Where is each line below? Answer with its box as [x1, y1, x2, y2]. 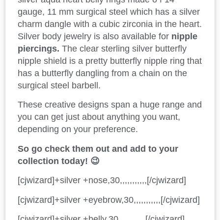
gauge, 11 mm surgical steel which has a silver [18, 6, 200, 17]
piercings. [18, 43, 59, 54]
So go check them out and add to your [18, 143, 178, 154]
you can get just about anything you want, [18, 112, 180, 122]
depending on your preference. [18, 124, 138, 135]
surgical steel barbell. [18, 80, 101, 90]
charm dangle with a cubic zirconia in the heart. [18, 19, 202, 29]
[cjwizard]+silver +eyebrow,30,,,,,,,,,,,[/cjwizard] [18, 194, 200, 205]
